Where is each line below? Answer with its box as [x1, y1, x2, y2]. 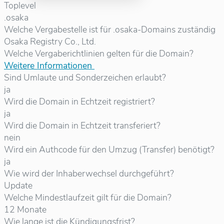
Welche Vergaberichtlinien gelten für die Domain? [4, 47, 193, 59]
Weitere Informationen [4, 59, 94, 71]
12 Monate [4, 203, 46, 215]
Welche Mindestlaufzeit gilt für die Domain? [4, 191, 171, 203]
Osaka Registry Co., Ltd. [4, 35, 96, 47]
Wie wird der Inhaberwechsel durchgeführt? [4, 167, 174, 179]
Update [4, 179, 32, 191]
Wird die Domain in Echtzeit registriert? [4, 95, 155, 107]
